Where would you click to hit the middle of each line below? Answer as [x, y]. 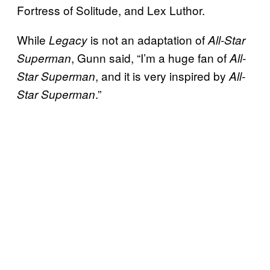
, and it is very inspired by [162, 75]
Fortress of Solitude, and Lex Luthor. [112, 10]
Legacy [68, 39]
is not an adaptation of [148, 39]
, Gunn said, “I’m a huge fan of [149, 57]
